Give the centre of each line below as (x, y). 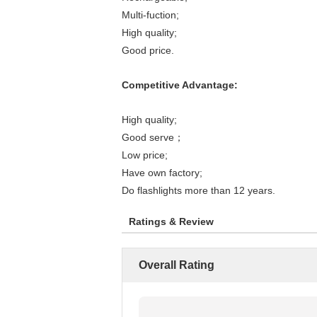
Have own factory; (162, 173)
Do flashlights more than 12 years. (198, 190)
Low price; (145, 155)
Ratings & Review (171, 221)
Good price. (148, 50)
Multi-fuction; (150, 15)
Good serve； (153, 137)
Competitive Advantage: (180, 85)
